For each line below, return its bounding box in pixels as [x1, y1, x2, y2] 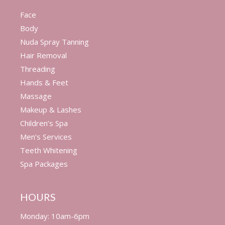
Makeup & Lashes [20, 104, 81, 115]
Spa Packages [20, 159, 68, 169]
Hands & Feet [20, 77, 68, 87]
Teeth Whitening [20, 145, 77, 155]
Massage [20, 91, 52, 101]
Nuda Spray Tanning [20, 37, 89, 47]
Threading [20, 64, 55, 74]
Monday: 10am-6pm [20, 211, 89, 221]
